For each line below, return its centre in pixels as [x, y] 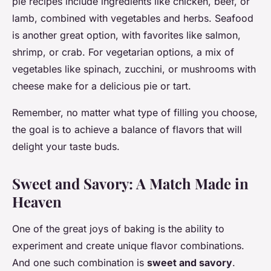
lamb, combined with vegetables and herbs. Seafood [133, 18]
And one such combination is [80, 263]
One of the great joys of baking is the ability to [118, 229]
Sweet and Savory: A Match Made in [130, 184]
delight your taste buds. [66, 147]
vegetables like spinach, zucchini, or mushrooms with [134, 69]
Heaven [37, 202]
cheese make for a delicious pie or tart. [102, 86]
